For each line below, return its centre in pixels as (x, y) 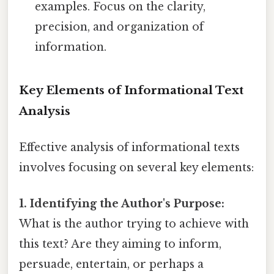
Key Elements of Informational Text (131, 90)
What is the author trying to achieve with (134, 224)
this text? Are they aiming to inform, (120, 244)
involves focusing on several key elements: (136, 168)
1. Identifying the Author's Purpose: (122, 204)
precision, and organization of (120, 27)
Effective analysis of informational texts (129, 148)
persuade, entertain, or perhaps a (111, 265)
